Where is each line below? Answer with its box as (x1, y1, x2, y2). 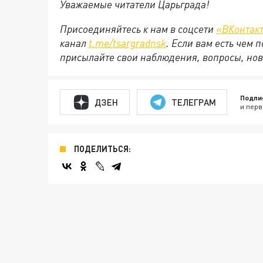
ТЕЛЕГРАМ (171, 96, 216, 107)
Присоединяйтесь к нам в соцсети (60, 22, 216, 35)
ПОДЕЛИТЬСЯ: (74, 144, 131, 154)
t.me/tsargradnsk (89, 36, 166, 49)
